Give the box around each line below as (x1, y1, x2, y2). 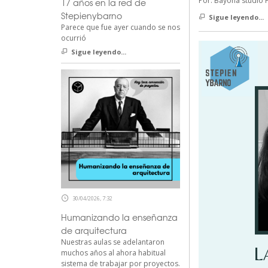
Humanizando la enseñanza (60, 211, 178, 224)
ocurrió (60, 33, 86, 44)
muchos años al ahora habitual (60, 248, 166, 258)
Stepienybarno (60, 10, 122, 22)
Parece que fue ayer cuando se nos (60, 22, 180, 33)
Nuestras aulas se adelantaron (60, 237, 165, 248)
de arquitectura (60, 224, 127, 237)
